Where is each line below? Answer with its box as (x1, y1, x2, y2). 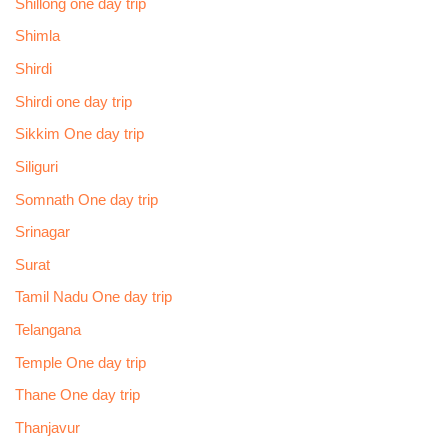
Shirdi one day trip (14, 93, 132, 110)
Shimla (14, 28, 60, 45)
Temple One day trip (14, 354, 146, 371)
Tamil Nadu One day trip (14, 289, 172, 306)
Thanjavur (14, 420, 80, 437)
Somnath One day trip (14, 191, 158, 208)
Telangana (14, 322, 81, 339)
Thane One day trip (14, 387, 140, 404)
